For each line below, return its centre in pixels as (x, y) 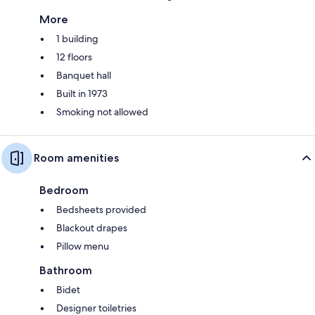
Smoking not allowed (102, 112)
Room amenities (76, 158)
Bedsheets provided (101, 210)
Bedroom (64, 191)
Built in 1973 (82, 94)
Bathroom (66, 271)
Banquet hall (84, 76)
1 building (77, 39)
